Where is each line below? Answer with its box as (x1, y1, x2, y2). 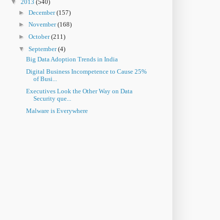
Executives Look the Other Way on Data (26, 87, 133, 95)
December (28, 8, 56, 16)
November (28, 21, 57, 28)
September (28, 45, 58, 53)
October (28, 33, 51, 41)
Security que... (33, 94, 72, 102)
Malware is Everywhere (26, 107, 88, 114)
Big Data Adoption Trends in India (26, 55, 118, 63)
